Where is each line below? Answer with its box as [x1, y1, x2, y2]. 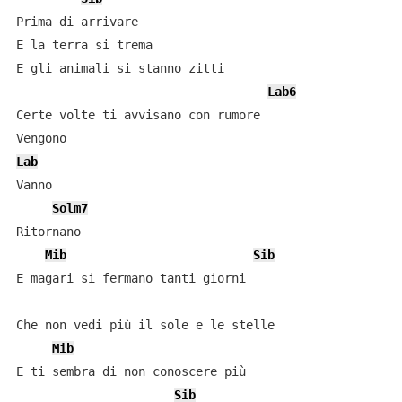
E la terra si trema [15, 38, 153, 52]
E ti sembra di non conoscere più [15, 364, 246, 379]
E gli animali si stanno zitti [15, 61, 224, 75]
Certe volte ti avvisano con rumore [15, 108, 260, 122]
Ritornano [15, 224, 81, 239]
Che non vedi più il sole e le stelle [15, 318, 275, 332]
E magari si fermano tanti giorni [15, 271, 246, 285]
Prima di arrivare [15, 14, 138, 29]
